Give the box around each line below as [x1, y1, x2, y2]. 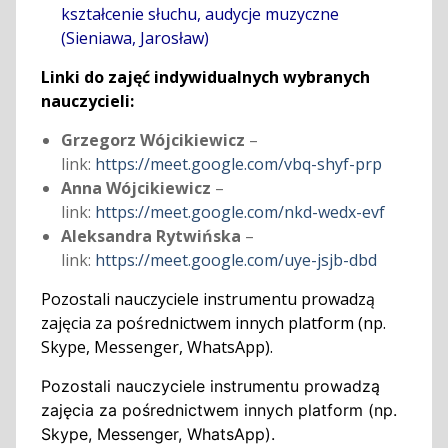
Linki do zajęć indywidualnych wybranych [40, 66, 370, 89]
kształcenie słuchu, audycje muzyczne [60, 3, 339, 26]
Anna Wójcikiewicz [60, 177, 211, 200]
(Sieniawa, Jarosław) [60, 27, 209, 50]
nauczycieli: [40, 90, 134, 113]
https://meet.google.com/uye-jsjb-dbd [94, 249, 381, 272]
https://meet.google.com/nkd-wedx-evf [94, 201, 385, 224]
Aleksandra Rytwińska [60, 225, 241, 248]
